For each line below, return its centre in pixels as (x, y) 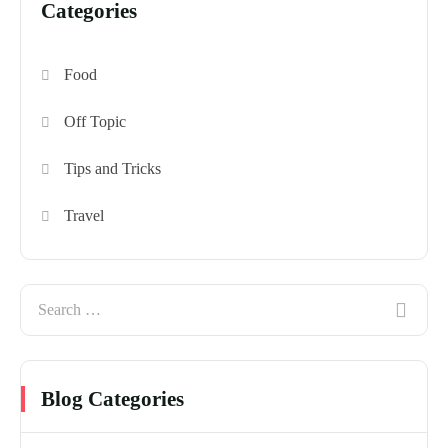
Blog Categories (112, 398)
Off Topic (95, 121)
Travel (84, 215)
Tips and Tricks (113, 168)
